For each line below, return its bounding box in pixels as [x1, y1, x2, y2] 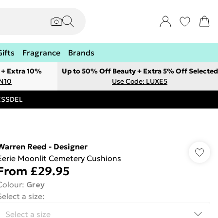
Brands [68, 48, 94, 57]
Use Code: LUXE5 [112, 77, 167, 86]
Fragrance [22, 48, 60, 57]
